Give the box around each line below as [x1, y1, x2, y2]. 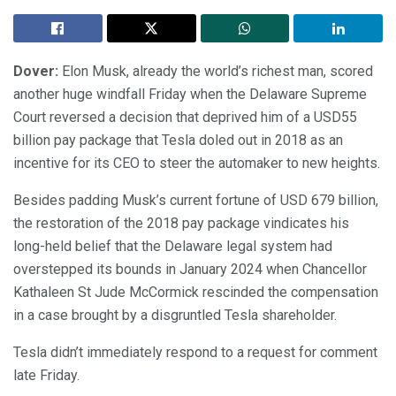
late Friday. [13, 366, 80, 384]
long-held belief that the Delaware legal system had [13, 237, 332, 255]
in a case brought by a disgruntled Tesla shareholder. [13, 306, 337, 324]
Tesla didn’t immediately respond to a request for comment [13, 343, 377, 361]
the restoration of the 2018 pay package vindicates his [13, 214, 349, 232]
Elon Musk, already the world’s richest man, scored [58, 62, 373, 80]
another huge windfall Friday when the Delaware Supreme [13, 85, 367, 103]
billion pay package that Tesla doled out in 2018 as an [13, 131, 343, 148]
